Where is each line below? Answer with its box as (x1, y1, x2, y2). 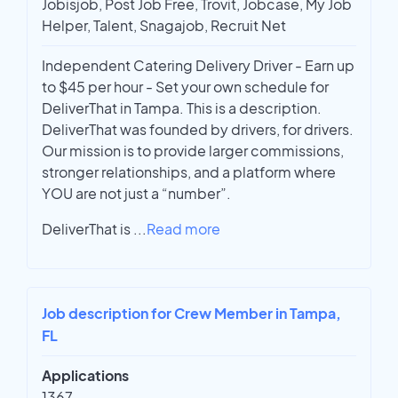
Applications (42, 366, 129, 386)
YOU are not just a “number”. (42, 184, 231, 203)
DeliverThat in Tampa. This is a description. (42, 99, 322, 118)
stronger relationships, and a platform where (42, 163, 336, 182)
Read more (147, 219, 220, 239)
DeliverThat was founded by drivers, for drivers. (42, 120, 354, 139)
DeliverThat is (42, 219, 133, 239)
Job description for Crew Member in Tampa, (42, 304, 341, 323)
